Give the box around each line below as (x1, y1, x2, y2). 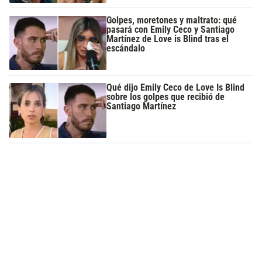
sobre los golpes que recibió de (106, 91, 225, 103)
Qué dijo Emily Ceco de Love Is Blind (106, 82, 245, 94)
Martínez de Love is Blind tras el (106, 33, 229, 44)
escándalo (106, 42, 146, 54)
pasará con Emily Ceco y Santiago (106, 23, 235, 35)
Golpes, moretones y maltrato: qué (106, 14, 237, 26)
